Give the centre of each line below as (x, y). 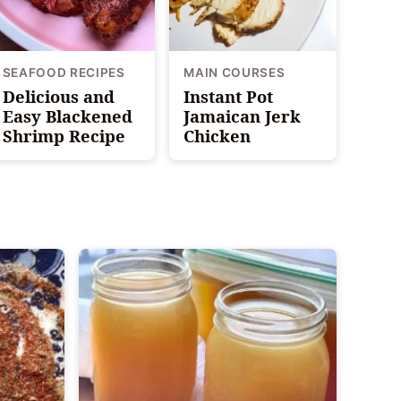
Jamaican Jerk (243, 115)
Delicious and (58, 96)
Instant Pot (229, 96)
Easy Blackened (67, 115)
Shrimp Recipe (64, 135)
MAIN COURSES (235, 72)
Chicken (218, 135)
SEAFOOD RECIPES (64, 72)
